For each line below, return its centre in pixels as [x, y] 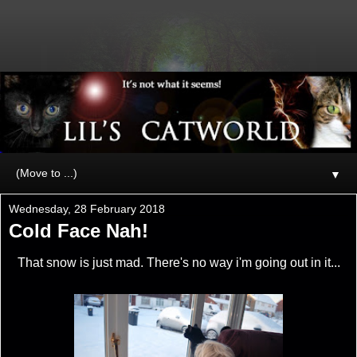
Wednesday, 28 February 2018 [87, 208]
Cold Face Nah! [78, 230]
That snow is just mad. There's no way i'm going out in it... [178, 262]
